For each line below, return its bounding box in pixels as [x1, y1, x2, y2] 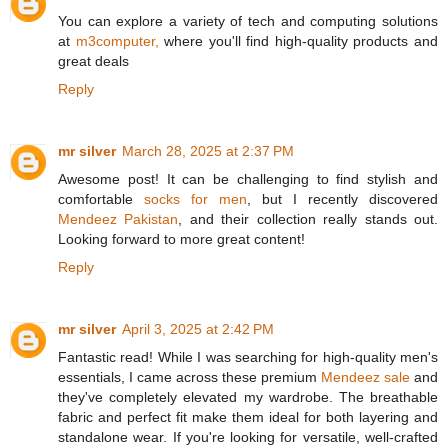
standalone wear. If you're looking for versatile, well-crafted [58, 428, 438, 445]
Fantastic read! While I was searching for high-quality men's [58, 348, 438, 365]
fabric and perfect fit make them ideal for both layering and [58, 408, 438, 425]
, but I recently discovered [247, 190, 438, 207]
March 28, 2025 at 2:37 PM [122, 142, 294, 159]
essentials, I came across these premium [58, 368, 321, 385]
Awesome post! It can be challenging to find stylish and [58, 170, 438, 187]
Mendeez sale [321, 368, 410, 385]
